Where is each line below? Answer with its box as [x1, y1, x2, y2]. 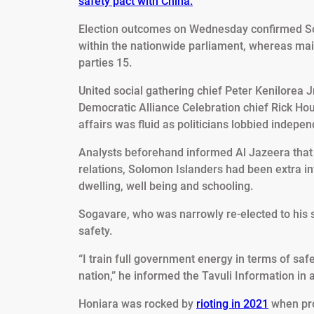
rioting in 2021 [196, 297, 268, 311]
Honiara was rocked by [78, 297, 196, 311]
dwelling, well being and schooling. [78, 179, 253, 193]
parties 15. [78, 56, 132, 70]
